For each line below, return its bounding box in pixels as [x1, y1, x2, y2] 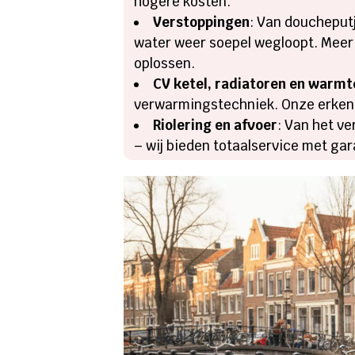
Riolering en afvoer [153, 116, 278, 135]
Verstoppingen [153, 13, 250, 32]
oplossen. [134, 55, 196, 73]
